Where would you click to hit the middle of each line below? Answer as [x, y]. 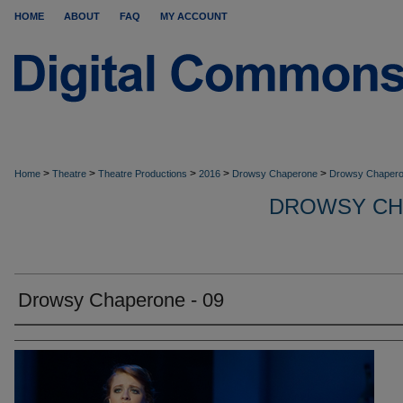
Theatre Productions [143, 174]
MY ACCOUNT [194, 16]
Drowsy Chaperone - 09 [121, 300]
